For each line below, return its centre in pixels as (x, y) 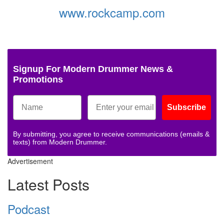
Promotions (38, 79)
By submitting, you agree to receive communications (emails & (111, 134)
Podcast (29, 208)
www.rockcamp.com (112, 12)
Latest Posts (48, 184)
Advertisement (30, 161)
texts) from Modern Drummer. (60, 142)
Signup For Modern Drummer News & (93, 69)
